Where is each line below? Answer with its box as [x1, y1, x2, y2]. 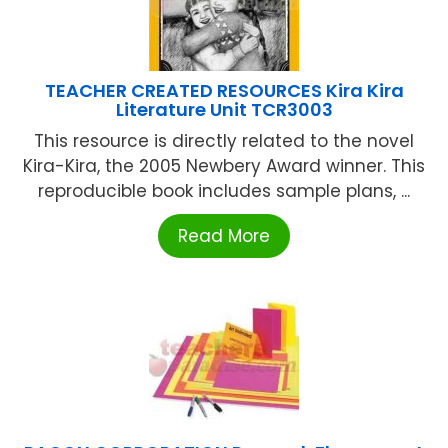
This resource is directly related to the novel [34, 129, 414, 154]
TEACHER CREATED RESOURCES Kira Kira [44, 78, 404, 104]
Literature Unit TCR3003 [115, 97, 333, 123]
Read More [178, 224, 270, 249]
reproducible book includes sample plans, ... [38, 179, 410, 204]
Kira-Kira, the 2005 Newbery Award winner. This [23, 154, 425, 179]
